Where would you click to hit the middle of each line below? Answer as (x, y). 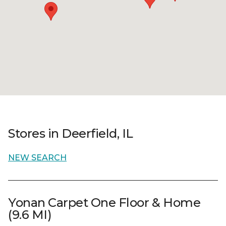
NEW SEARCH (37, 158)
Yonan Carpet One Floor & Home (104, 203)
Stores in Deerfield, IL (71, 133)
